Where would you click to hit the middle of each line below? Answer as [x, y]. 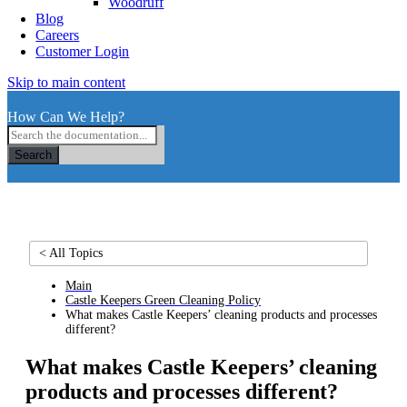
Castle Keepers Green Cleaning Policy [163, 300]
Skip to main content [66, 82]
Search [33, 155]
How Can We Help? [66, 117]
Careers [58, 35]
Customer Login [83, 51]
